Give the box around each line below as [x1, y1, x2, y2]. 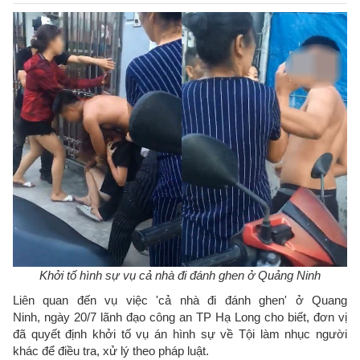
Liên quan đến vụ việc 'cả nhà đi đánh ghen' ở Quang [13, 292, 347, 307]
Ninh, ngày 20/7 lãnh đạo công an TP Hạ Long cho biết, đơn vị [13, 309, 347, 324]
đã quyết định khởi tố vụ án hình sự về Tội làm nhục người [13, 326, 347, 341]
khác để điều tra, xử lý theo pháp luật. [13, 343, 212, 358]
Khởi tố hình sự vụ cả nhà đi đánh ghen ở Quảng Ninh [39, 268, 321, 282]
